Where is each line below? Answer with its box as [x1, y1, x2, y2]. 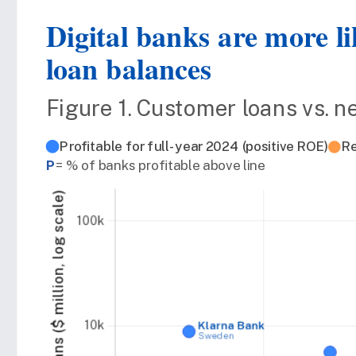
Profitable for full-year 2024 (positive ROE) [59, 138, 328, 154]
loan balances [45, 47, 212, 90]
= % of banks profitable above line [55, 157, 265, 174]
